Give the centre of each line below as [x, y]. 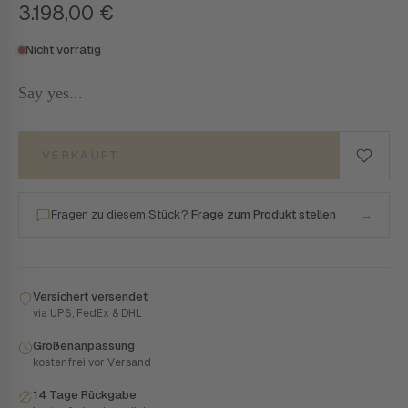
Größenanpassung [84, 346]
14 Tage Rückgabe [85, 395]
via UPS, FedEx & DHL [87, 313]
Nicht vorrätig [63, 50]
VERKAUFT [81, 155]
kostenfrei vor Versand [92, 362]
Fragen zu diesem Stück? [121, 214]
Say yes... [51, 93]
